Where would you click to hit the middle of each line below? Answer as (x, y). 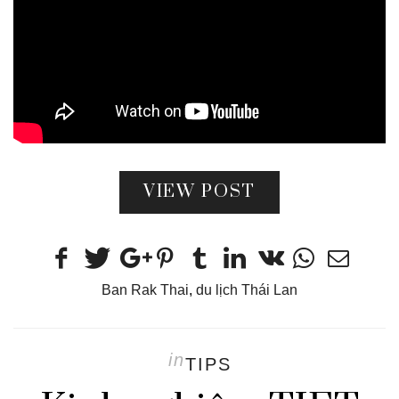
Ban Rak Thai (145, 290)
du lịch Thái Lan (247, 290)
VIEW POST (199, 192)
